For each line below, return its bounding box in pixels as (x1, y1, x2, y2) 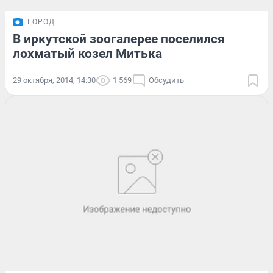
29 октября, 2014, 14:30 (13, 76, 96, 85)
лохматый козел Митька (13, 46, 162, 62)
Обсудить (149, 76, 184, 85)
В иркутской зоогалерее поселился (13, 32, 225, 47)
